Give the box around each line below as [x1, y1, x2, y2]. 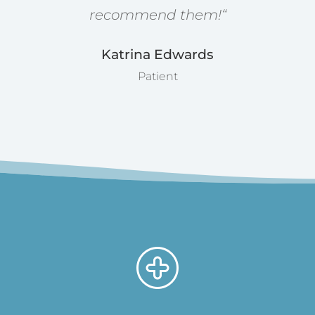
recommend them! [89, 6, 221, 23]
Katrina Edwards [101, 46, 214, 63]
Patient [137, 70, 178, 84]
